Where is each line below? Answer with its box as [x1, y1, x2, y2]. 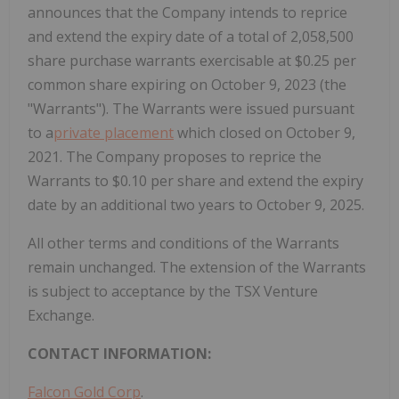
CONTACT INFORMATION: [28, 343, 211, 363]
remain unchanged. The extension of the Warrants [28, 256, 366, 277]
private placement [53, 122, 174, 142]
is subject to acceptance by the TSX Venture [28, 281, 318, 301]
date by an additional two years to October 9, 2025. [28, 194, 364, 215]
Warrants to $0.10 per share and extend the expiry [28, 170, 363, 191]
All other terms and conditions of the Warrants [28, 232, 339, 253]
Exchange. [28, 305, 94, 325]
